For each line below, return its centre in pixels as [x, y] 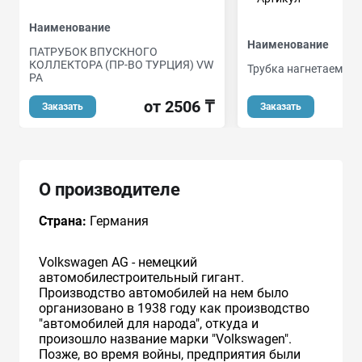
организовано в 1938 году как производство [174, 308]
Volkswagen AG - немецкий [118, 262]
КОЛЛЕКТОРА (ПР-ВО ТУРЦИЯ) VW [121, 64]
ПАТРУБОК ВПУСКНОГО [93, 51]
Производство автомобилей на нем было [164, 293]
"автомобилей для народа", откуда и [149, 323]
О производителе [109, 189]
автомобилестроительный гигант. [141, 277]
